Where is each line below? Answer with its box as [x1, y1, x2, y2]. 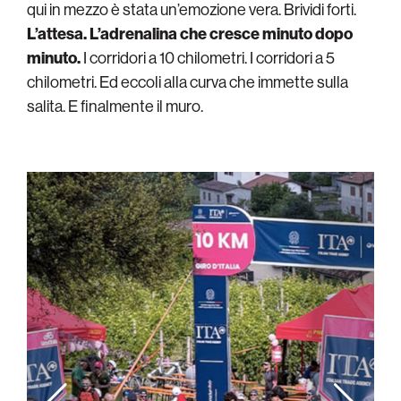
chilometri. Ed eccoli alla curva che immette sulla [27, 71, 348, 92]
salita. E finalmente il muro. [27, 95, 203, 116]
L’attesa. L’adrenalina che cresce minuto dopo [27, 22, 353, 44]
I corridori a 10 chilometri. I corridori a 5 [81, 47, 335, 68]
